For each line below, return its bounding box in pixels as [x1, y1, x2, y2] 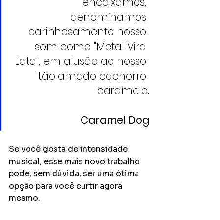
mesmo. [9, 193, 40, 204]
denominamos [70, 10, 149, 25]
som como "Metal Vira [35, 39, 149, 54]
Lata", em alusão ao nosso [15, 54, 149, 69]
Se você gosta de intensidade [9, 144, 130, 155]
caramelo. [97, 83, 149, 98]
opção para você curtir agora [9, 181, 124, 192]
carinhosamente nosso [28, 25, 149, 39]
